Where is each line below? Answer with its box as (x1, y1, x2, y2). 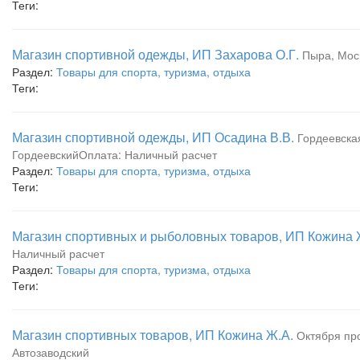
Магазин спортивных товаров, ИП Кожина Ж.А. (12, 325, 293, 344)
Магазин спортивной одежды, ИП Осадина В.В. (12, 128, 294, 146)
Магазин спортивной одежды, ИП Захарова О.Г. (12, 45, 299, 63)
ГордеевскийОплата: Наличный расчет (12, 146, 217, 162)
